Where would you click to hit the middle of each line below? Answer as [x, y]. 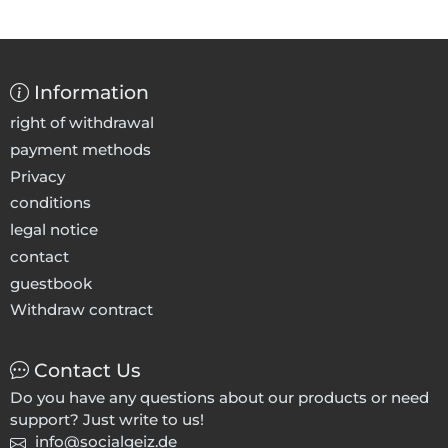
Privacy [37, 176]
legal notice [54, 229]
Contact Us [87, 370]
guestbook [51, 283]
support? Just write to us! [107, 419]
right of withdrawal [82, 122]
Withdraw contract [81, 310]
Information [91, 93]
